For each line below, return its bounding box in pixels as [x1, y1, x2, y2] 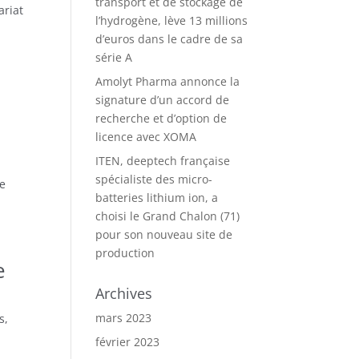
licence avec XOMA [95, 129, 197, 144]
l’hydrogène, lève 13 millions [95, 13, 248, 28]
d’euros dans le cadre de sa [95, 31, 244, 46]
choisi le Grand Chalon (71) [95, 208, 240, 224]
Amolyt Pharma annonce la [95, 74, 240, 89]
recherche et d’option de [95, 111, 228, 126]
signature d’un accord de [95, 92, 230, 107]
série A [95, 50, 133, 65]
